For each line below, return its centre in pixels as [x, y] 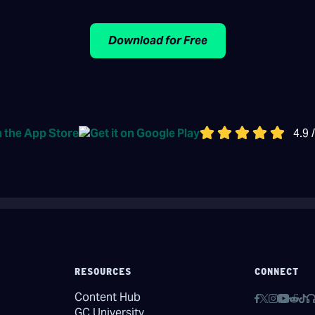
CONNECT [277, 272]
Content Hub [107, 297]
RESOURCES [103, 272]
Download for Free [157, 40]
